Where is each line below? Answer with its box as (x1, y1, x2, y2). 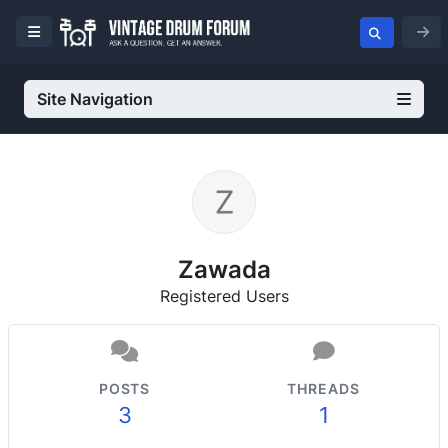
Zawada (177, 254, 271, 284)
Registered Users (159, 286, 289, 306)
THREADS (287, 380, 360, 397)
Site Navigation (37, 89, 153, 109)
